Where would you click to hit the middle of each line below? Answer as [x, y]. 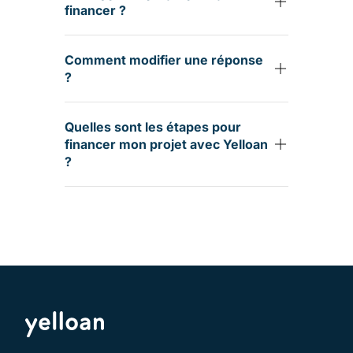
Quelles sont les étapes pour [152, 127]
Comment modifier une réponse [163, 60]
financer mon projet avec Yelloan [166, 144]
